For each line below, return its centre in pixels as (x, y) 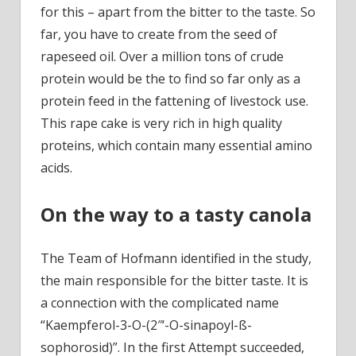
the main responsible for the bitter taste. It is (174, 280)
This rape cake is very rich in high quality (161, 124)
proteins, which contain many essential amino (176, 146)
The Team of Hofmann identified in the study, (176, 258)
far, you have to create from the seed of (159, 35)
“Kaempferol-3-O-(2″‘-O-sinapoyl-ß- (146, 325)
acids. (56, 168)
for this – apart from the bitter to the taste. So (178, 12)
